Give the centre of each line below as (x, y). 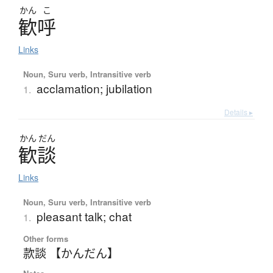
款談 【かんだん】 (71, 253)
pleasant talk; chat (84, 216)
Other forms (45, 239)
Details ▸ (239, 112)
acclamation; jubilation (94, 88)
